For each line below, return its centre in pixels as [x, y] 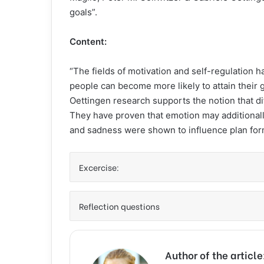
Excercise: [99, 167]
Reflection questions [119, 206]
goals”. [83, 12]
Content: [88, 42]
